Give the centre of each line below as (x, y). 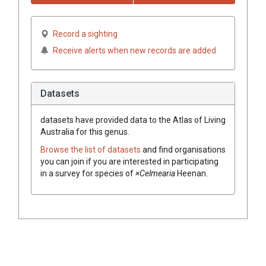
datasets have (67, 120)
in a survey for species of (88, 173)
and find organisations (184, 149)
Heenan (191, 173)
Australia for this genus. (85, 132)
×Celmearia (155, 173)
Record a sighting (85, 34)
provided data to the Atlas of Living (160, 120)
